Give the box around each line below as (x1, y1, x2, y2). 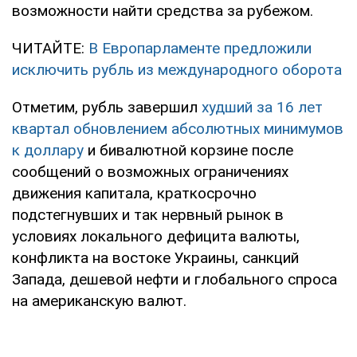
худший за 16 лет (202, 97, 323, 116)
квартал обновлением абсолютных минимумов (12, 119, 343, 138)
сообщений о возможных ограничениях (12, 162, 288, 181)
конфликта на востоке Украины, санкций (12, 248, 299, 267)
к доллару (12, 140, 84, 159)
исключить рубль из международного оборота (12, 60, 342, 79)
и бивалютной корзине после (84, 140, 293, 159)
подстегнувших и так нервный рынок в (12, 205, 284, 224)
